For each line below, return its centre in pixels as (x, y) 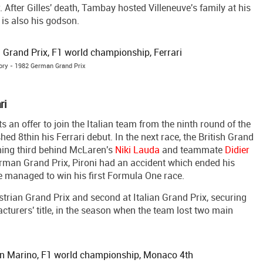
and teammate (192, 150)
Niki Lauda (137, 150)
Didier (237, 150)
